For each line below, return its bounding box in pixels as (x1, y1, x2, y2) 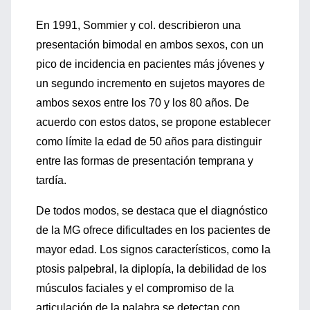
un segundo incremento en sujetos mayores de (36, 77, 265, 89)
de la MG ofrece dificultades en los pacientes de (36, 224, 271, 236)
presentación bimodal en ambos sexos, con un (36, 39, 264, 51)
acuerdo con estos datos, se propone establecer (36, 116, 271, 128)
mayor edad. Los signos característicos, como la (36, 244, 271, 255)
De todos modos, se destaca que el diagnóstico (36, 205, 268, 217)
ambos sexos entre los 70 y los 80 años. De (36, 97, 249, 109)
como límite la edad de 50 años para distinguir (36, 136, 262, 147)
